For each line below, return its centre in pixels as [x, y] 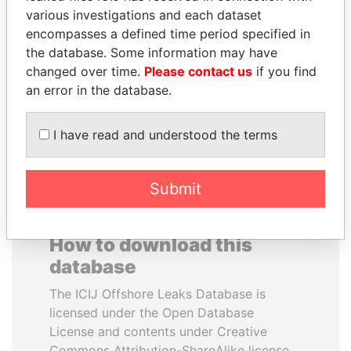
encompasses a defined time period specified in [168, 34]
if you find [284, 71]
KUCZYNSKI [94, 53]
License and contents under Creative [158, 331]
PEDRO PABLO [94, 34]
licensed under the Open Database [152, 313]
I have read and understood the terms [163, 135]
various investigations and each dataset [144, 15]
